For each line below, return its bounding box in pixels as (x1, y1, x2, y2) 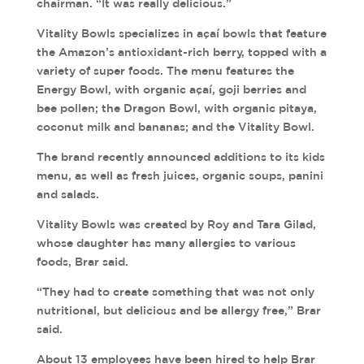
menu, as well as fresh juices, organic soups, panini (36, 169, 323, 182)
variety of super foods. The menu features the (36, 64, 294, 77)
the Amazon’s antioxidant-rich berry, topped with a (36, 45, 327, 58)
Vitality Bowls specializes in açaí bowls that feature (36, 27, 327, 40)
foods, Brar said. (36, 255, 128, 268)
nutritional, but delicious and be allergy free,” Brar (36, 304, 321, 317)
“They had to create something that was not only (36, 285, 314, 298)
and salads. (36, 188, 99, 201)
